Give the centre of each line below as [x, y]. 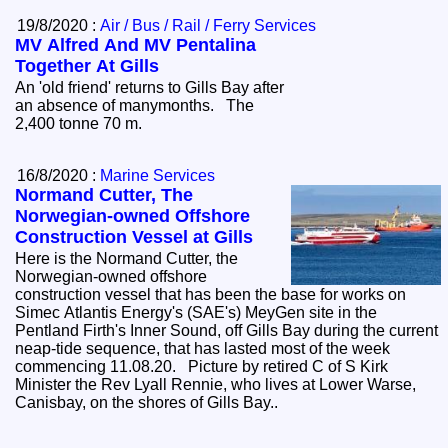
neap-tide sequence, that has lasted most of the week [203, 349]
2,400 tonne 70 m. [83, 124]
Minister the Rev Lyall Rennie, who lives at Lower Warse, [216, 385]
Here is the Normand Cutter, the [127, 259]
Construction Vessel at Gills [134, 237]
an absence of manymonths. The [135, 106]
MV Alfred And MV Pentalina [136, 45]
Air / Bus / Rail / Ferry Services [208, 26]
